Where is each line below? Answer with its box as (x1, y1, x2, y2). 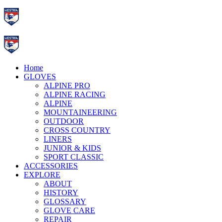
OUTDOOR (44, 117, 84, 125)
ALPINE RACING (44, 90, 106, 99)
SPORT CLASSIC (44, 153, 104, 161)
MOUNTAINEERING (44, 108, 117, 116)
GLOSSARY (44, 197, 86, 206)
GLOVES (24, 72, 56, 81)
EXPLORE (24, 170, 60, 179)
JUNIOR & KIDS (44, 144, 101, 152)
